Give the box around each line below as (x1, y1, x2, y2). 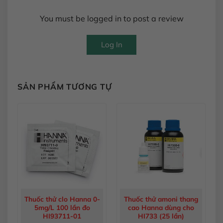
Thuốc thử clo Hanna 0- (24, 194, 100, 203)
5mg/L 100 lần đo (34, 203, 90, 212)
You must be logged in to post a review (39, 13, 184, 23)
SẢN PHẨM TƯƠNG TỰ (17, 81, 112, 92)
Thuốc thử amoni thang (124, 194, 198, 203)
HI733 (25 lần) (138, 211, 184, 220)
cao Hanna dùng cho (128, 203, 194, 212)
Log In (101, 39, 122, 49)
